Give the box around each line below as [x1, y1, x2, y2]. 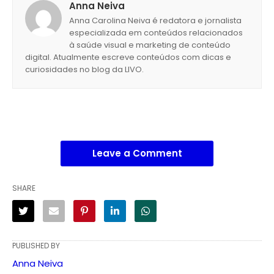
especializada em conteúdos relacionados [69, 26, 243, 39]
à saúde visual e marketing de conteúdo [69, 39, 231, 51]
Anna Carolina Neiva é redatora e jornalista [69, 14, 242, 26]
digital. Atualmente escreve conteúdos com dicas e [25, 51, 231, 63]
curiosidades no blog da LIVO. [25, 63, 144, 75]
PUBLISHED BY [12, 240, 60, 251]
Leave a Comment [92, 146, 182, 160]
